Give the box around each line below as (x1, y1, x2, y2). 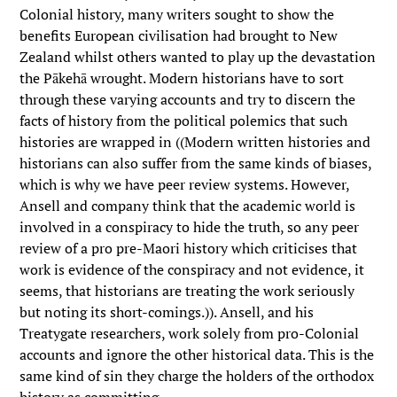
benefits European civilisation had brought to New (19, 26, 339, 45)
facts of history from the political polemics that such (19, 111, 348, 130)
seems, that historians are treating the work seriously (19, 281, 355, 300)
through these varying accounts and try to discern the (19, 90, 356, 109)
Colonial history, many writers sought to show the (19, 4, 335, 24)
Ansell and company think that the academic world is (19, 196, 356, 215)
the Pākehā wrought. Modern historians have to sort (19, 68, 345, 88)
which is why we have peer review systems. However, (19, 175, 350, 194)
